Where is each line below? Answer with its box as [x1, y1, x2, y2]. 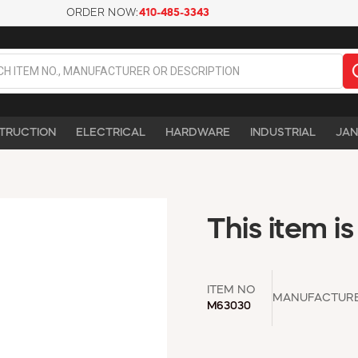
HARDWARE [165, 126, 230, 138]
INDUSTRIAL [250, 126, 316, 138]
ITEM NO [207, 284, 256, 296]
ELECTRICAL [76, 126, 145, 138]
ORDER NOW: [66, 8, 139, 18]
